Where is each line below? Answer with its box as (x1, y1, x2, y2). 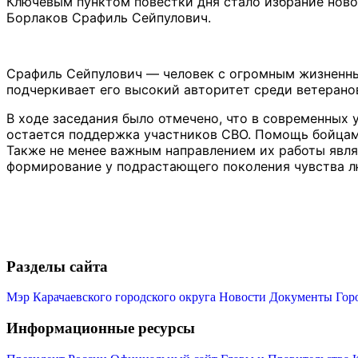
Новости (219, 290, 266, 304)
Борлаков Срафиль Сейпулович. (6, 10, 211, 26)
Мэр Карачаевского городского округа (6, 290, 216, 304)
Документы (269, 290, 332, 304)
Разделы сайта (6, 257, 108, 275)
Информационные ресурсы (6, 320, 195, 337)
